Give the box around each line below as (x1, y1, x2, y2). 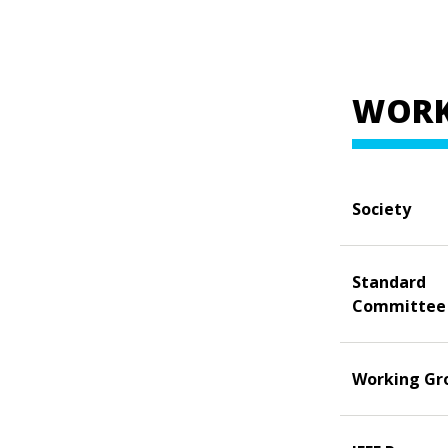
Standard (352, 270, 426, 293)
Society (352, 197, 411, 220)
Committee (352, 294, 446, 317)
